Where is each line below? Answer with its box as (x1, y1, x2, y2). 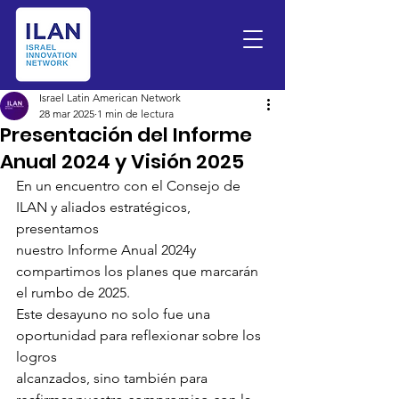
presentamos (16, 220, 99, 237)
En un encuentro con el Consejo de (16, 177, 244, 194)
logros (16, 348, 57, 365)
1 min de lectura (97, 107, 174, 120)
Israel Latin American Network (39, 91, 181, 104)
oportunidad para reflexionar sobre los (16, 327, 265, 344)
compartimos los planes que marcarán (16, 263, 262, 280)
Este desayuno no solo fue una (16, 305, 214, 322)
